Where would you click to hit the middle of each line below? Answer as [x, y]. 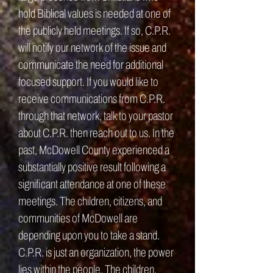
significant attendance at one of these [92, 184]
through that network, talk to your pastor [96, 116]
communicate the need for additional [91, 65]
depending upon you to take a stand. [89, 235]
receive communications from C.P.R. [92, 99]
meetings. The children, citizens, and [90, 201]
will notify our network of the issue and [92, 48]
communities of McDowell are [78, 218]
